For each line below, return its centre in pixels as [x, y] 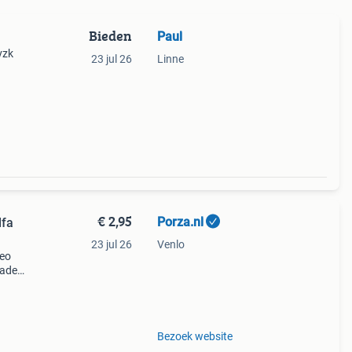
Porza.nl [180, 222]
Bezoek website [194, 336]
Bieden [110, 36]
